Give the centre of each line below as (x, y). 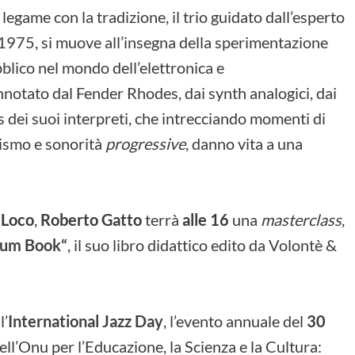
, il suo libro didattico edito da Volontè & (202, 244)
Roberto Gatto (91, 219)
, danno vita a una (244, 143)
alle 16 (206, 219)
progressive (145, 143)
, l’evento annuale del (235, 321)
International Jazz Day (86, 321)
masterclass (301, 219)
